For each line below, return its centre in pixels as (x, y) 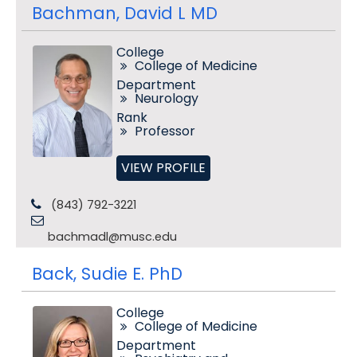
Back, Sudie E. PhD (107, 274)
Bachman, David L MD (124, 13)
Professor (165, 131)
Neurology (166, 98)
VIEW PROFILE (163, 168)
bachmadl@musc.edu (112, 237)
